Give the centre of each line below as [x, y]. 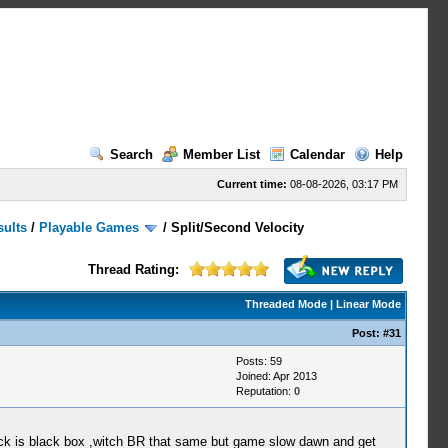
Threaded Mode [285, 304]
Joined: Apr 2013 [276, 376]
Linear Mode [368, 304]
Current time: [251, 184]
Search [131, 154]
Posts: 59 [258, 361]
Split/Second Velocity [238, 227]
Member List [221, 154]
